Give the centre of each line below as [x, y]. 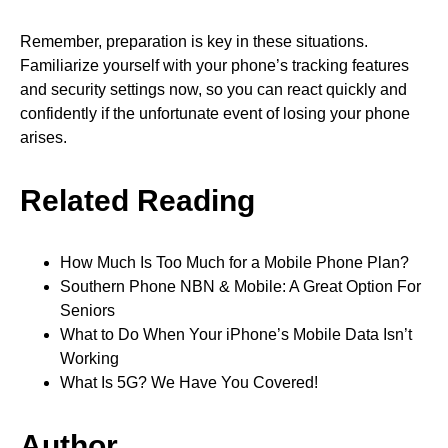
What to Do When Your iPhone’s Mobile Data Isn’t [236, 334]
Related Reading [137, 200]
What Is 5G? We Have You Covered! [189, 382]
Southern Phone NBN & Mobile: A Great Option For [240, 286]
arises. [43, 137]
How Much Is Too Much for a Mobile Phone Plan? [234, 262]
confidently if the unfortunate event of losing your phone [215, 113]
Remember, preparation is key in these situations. [194, 41]
